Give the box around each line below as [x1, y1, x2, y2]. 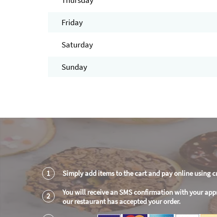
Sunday [61, 62, 87, 73]
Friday [61, 17, 83, 28]
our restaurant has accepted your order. [62, 197, 181, 206]
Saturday [61, 39, 93, 50]
